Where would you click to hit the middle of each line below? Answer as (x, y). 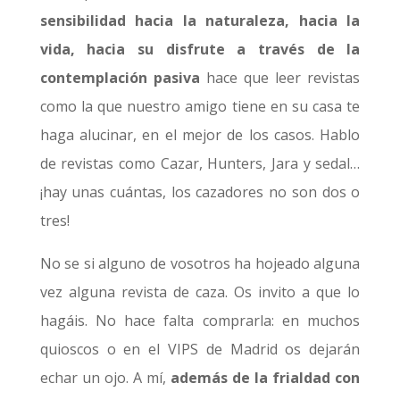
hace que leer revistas (280, 78)
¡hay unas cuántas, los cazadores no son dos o (200, 192)
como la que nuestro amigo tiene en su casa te (200, 106)
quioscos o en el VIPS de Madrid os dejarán (200, 349)
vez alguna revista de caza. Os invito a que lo (200, 292)
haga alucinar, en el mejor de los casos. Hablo (200, 135)
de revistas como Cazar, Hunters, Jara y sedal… (200, 163)
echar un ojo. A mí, (105, 378)
